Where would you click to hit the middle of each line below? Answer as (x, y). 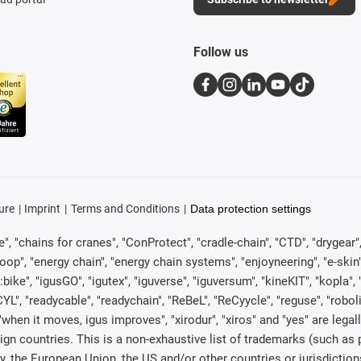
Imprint (43, 208)
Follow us (221, 52)
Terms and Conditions (125, 208)
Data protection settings (250, 208)
